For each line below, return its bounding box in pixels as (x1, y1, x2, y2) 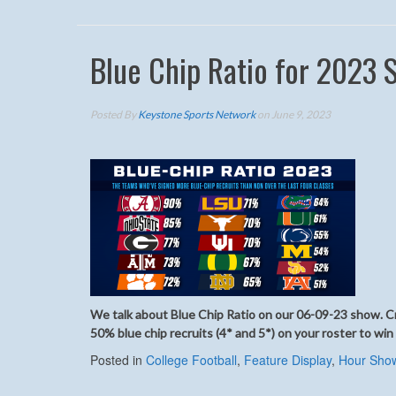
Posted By (90, 108, 138, 121)
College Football (146, 351, 237, 369)
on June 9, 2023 (255, 108, 331, 121)
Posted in (90, 351, 146, 369)
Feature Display (244, 351, 331, 369)
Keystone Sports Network (138, 108, 255, 121)
